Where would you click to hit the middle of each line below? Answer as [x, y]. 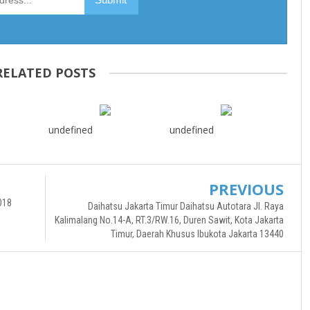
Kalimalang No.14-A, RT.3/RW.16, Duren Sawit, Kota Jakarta [169, 220]
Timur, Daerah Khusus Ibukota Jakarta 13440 [197, 234]
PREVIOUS [246, 189]
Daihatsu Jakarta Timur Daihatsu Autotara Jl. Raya [186, 206]
